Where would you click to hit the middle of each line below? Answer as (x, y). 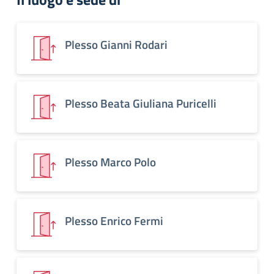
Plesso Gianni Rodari (116, 44)
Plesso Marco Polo (110, 162)
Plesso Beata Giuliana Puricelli (141, 103)
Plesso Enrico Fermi (114, 220)
